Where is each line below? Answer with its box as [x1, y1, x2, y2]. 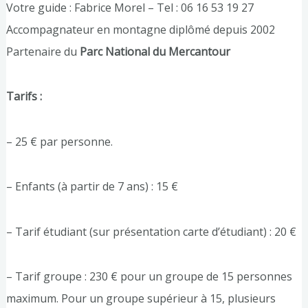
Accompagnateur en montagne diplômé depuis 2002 [5, 21, 275, 37]
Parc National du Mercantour [79, 43, 230, 59]
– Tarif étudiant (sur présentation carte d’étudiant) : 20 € [5, 223, 296, 239]
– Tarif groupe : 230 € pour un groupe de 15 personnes [5, 269, 292, 284]
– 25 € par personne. [5, 133, 113, 149]
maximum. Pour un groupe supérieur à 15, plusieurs [5, 291, 276, 306]
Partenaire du [5, 43, 80, 59]
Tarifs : [5, 89, 42, 104]
